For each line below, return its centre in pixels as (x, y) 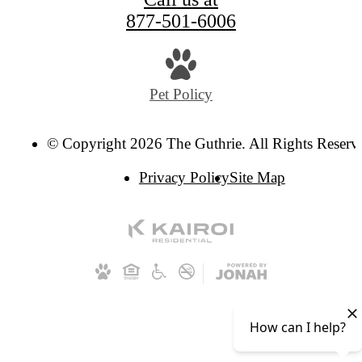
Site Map (257, 177)
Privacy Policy (184, 177)
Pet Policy (181, 94)
